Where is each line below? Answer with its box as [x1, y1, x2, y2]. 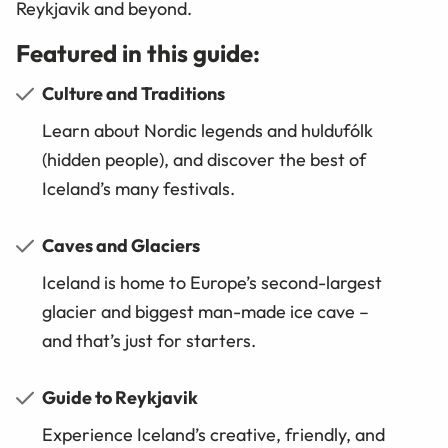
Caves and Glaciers [42, 234, 200, 258]
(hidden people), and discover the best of [42, 148, 366, 172]
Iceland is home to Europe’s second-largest [42, 271, 382, 295]
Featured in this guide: [16, 38, 260, 69]
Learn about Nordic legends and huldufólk [42, 119, 373, 143]
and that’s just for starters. [42, 329, 256, 353]
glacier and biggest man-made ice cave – [42, 300, 369, 324]
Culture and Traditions [42, 82, 225, 106]
